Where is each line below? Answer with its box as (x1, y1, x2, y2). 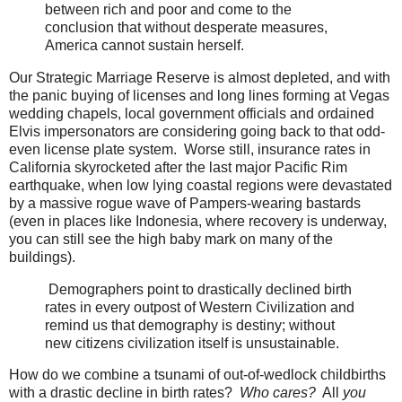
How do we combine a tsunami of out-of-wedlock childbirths (9, 367, 386, 383)
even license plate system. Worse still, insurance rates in (9, 141, 371, 157)
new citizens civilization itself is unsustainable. (45, 335, 339, 351)
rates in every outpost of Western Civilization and (45, 299, 354, 315)
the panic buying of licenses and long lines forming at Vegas (9, 87, 389, 103)
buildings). (9, 249, 75, 265)
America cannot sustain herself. (45, 37, 244, 53)
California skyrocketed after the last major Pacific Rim (9, 159, 347, 175)
